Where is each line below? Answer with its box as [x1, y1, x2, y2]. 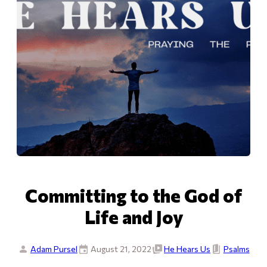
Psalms [223, 243, 250, 254]
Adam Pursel [30, 243, 77, 254]
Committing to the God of [25, 184, 242, 206]
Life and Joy [84, 205, 183, 228]
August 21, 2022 [90, 243, 151, 254]
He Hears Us [164, 243, 211, 254]
